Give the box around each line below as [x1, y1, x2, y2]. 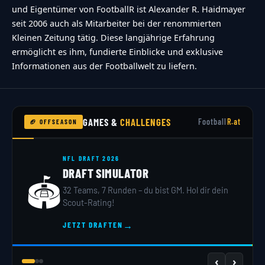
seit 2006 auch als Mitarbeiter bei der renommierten [12, 17, 221, 29]
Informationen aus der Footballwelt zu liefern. [12, 60, 197, 72]
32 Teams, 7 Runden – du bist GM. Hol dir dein [63, 185, 229, 195]
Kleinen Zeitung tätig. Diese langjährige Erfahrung [12, 31, 215, 43]
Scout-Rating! [63, 197, 115, 208]
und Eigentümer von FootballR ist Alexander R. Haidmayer [12, 3, 245, 15]
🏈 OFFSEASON [30, 117, 78, 125]
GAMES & [83, 115, 121, 128]
